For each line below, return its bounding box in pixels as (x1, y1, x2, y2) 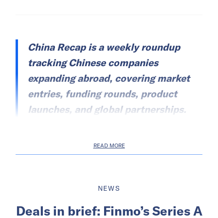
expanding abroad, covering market (28, 72, 190, 85)
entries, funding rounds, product (28, 88, 177, 100)
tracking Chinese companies (28, 56, 158, 69)
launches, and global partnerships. (28, 103, 186, 116)
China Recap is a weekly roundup (28, 41, 180, 54)
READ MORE (93, 142, 125, 149)
